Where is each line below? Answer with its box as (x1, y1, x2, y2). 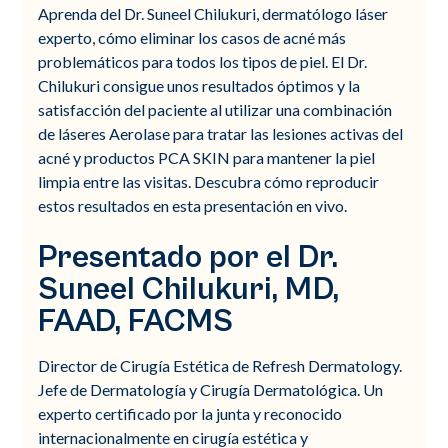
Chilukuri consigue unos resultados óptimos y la (38, 75, 361, 95)
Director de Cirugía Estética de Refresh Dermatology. (38, 355, 403, 375)
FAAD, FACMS (38, 302, 234, 340)
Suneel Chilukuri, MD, (38, 270, 340, 308)
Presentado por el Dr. (38, 238, 339, 276)
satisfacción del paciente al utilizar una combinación (38, 99, 393, 119)
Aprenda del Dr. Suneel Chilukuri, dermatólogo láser (38, 3, 389, 23)
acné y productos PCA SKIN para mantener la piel (38, 147, 376, 167)
